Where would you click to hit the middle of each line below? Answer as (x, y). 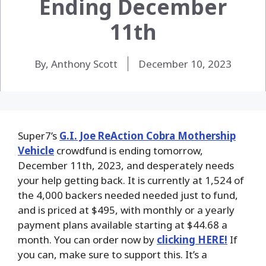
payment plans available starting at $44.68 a (123, 224)
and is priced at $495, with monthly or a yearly (126, 210)
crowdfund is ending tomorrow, (129, 150)
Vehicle (36, 150)
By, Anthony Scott (76, 64)
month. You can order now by (87, 239)
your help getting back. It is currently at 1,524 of (131, 180)
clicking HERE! (192, 239)
